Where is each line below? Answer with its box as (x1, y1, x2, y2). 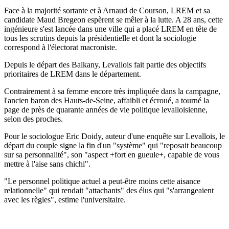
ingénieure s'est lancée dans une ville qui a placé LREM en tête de (4, 24, 217, 33)
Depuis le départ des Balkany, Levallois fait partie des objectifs (4, 60, 206, 69)
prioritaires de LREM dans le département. (4, 69, 141, 78)
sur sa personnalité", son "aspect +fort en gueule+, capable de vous (4, 150, 219, 159)
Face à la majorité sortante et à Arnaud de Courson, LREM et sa (4, 6, 210, 15)
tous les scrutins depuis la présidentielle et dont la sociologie (4, 33, 196, 42)
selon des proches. (4, 114, 63, 123)
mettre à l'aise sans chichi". (4, 159, 90, 168)
